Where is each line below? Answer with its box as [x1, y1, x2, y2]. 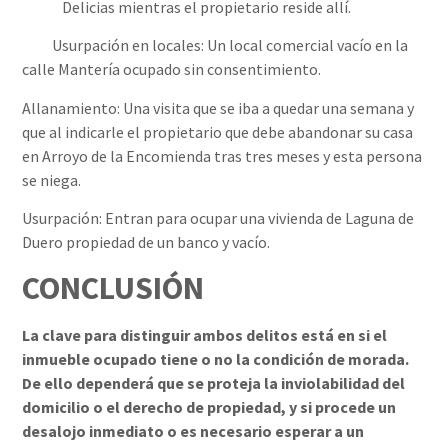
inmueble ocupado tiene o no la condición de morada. [22, 348, 410, 369]
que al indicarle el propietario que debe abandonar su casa [22, 121, 414, 142]
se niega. [22, 169, 82, 190]
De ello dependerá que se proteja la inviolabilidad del [22, 372, 406, 393]
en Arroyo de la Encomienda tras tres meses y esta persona [22, 145, 423, 166]
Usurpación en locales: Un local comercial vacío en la [22, 35, 409, 56]
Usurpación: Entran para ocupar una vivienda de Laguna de [22, 208, 415, 229]
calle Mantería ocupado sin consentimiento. [22, 59, 322, 80]
